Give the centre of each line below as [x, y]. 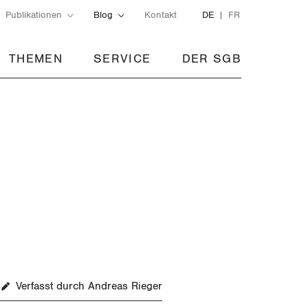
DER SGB [211, 59]
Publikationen [33, 15]
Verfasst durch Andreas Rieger [89, 286]
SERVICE [122, 59]
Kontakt [160, 15]
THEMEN [36, 59]
